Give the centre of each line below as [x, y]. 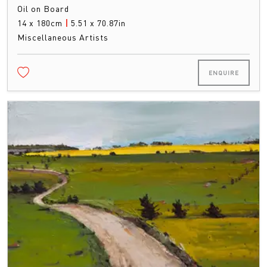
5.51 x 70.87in [98, 23]
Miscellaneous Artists [63, 37]
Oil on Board [43, 9]
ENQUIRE [224, 73]
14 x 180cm [41, 23]
